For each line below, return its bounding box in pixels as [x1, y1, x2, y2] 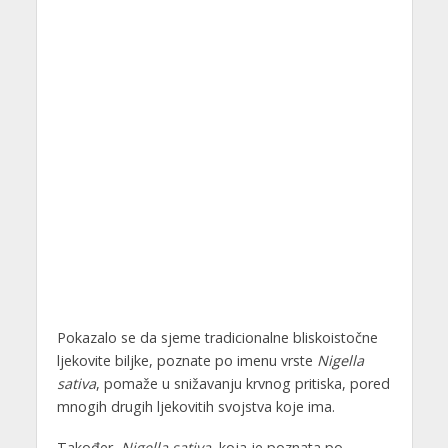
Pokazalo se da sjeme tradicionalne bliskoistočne [56, 328, 378, 348]
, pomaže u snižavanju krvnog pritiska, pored [95, 374, 390, 394]
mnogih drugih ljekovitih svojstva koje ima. [56, 397, 335, 417]
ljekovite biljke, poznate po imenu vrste [56, 351, 317, 371]
